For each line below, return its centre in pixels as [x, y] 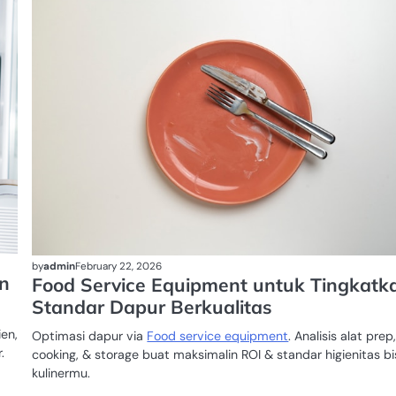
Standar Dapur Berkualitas [152, 306]
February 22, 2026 [119, 267]
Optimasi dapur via [90, 335]
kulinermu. [61, 373]
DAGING [42, 11]
